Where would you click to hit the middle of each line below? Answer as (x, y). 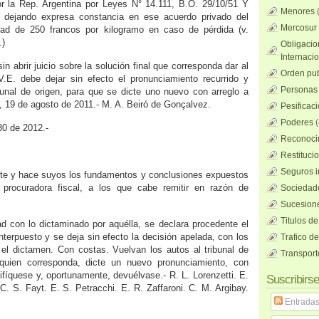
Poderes (297, 122)
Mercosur (299, 28)
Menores (298, 11)
